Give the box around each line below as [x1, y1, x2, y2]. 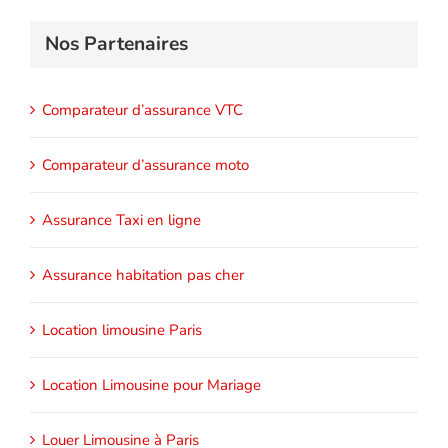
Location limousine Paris [42, 320, 202, 341]
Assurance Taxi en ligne [42, 210, 201, 231]
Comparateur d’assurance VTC [42, 100, 243, 121]
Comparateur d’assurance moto [42, 155, 249, 176]
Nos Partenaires [45, 30, 188, 57]
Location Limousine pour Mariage [42, 375, 261, 396]
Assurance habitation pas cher [42, 265, 244, 286]
